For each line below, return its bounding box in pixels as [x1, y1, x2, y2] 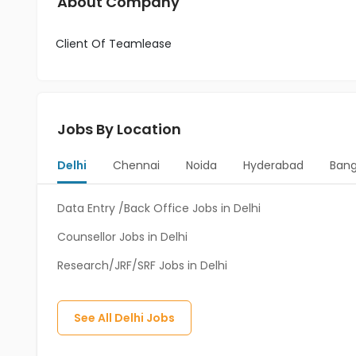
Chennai [112, 157, 160, 173]
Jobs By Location [57, 119, 181, 139]
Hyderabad [242, 157, 304, 173]
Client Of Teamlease [56, 36, 172, 52]
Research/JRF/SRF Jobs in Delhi [57, 257, 227, 273]
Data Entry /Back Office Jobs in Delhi [57, 200, 261, 216]
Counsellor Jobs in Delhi [57, 229, 188, 245]
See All [74, 310, 114, 326]
